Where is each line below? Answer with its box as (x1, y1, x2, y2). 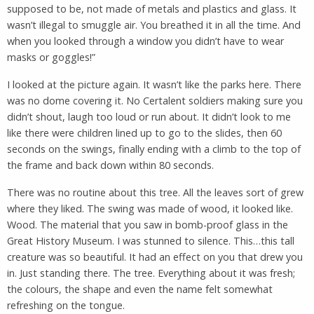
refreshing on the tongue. (7, 298, 125, 312)
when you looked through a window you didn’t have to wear (7, 34, 284, 48)
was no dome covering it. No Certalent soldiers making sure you (7, 93, 303, 107)
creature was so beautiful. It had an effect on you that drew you (7, 250, 303, 264)
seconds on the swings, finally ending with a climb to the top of (7, 142, 301, 156)
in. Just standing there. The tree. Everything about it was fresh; (7, 266, 295, 280)
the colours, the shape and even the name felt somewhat (7, 282, 273, 296)
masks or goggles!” (7, 50, 95, 64)
